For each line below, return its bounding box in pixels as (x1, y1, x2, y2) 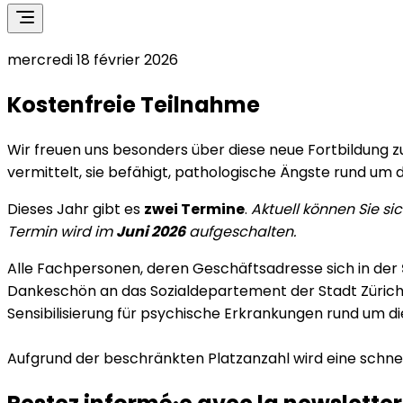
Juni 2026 (116, 220, 185, 242)
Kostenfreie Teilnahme (7, 89, 260, 120)
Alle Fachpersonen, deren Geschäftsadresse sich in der (7, 257, 401, 279)
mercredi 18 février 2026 (7, 49, 178, 70)
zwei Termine (144, 198, 245, 219)
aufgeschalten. (185, 220, 296, 242)
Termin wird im (7, 220, 116, 242)
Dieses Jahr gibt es (7, 198, 144, 219)
